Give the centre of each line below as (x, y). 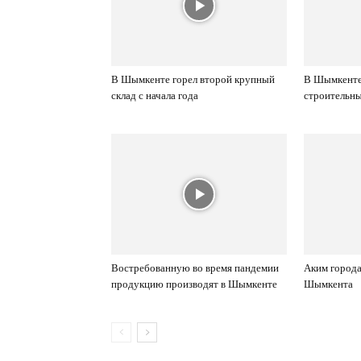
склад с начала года (155, 95)
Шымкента (328, 284)
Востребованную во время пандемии (195, 268)
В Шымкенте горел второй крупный (193, 79)
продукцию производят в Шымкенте (194, 284)
